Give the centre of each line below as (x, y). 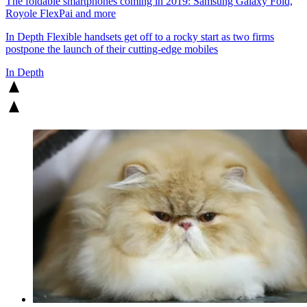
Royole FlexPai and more (61, 13)
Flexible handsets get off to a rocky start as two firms (159, 36)
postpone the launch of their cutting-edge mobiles (112, 49)
